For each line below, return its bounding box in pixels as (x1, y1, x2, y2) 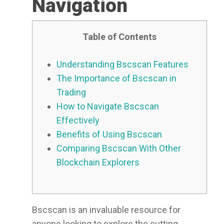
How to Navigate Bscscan (56, 101, 159, 111)
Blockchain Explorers (56, 157, 139, 167)
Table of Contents (82, 31, 156, 42)
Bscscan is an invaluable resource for (32, 204, 180, 215)
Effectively (56, 115, 99, 125)
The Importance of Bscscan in (56, 73, 176, 83)
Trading (56, 87, 86, 97)
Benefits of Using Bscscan (56, 129, 162, 139)
